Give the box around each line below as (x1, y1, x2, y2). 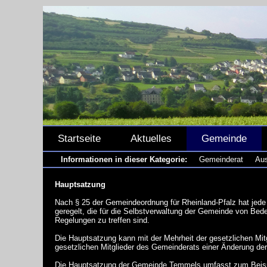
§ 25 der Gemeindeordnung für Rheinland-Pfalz (75, 198, 236, 207)
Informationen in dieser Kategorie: (61, 155, 187, 164)
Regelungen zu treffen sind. (55, 216, 150, 225)
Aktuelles (131, 132, 172, 144)
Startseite (58, 132, 101, 144)
